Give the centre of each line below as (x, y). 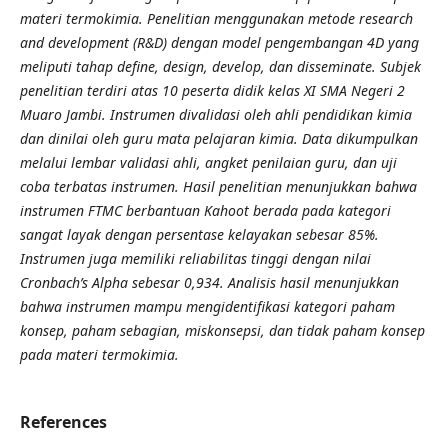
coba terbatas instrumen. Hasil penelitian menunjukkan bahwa (218, 186)
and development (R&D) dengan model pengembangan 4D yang (219, 42)
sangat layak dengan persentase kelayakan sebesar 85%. (199, 234)
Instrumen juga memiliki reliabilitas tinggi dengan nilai (195, 258)
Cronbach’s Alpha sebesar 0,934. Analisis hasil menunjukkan (209, 282)
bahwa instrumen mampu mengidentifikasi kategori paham (207, 306)
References (63, 422)
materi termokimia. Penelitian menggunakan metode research (216, 18)
